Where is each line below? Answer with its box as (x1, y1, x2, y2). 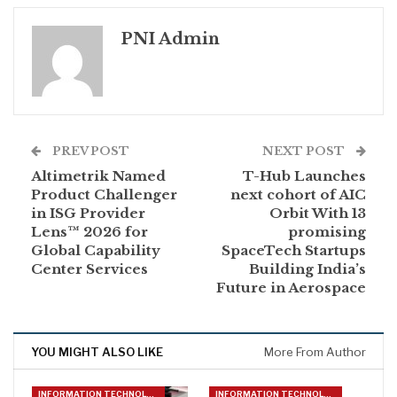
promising (288, 222, 366, 240)
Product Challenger (31, 185, 177, 203)
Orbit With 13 (269, 204, 366, 222)
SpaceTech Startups (222, 241, 366, 259)
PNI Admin (121, 28, 220, 49)
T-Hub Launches (243, 167, 366, 184)
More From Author (264, 344, 366, 359)
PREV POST (50, 143, 129, 159)
